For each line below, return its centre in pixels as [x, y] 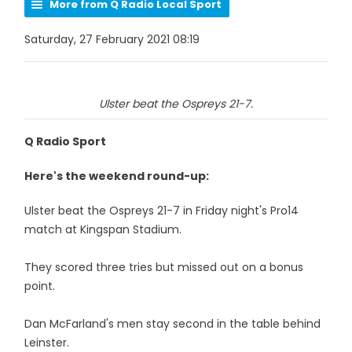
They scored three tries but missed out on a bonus [164, 267]
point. [40, 286]
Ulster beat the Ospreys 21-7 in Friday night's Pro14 [162, 211]
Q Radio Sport [66, 141]
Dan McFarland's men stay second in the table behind [173, 324]
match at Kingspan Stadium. [103, 229]
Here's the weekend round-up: [117, 176]
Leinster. [47, 343]
